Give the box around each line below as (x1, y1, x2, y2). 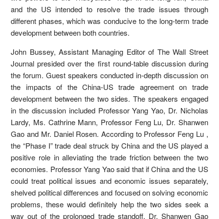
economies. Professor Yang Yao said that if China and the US (11, 164, 208, 175)
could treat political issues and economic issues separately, (11, 175, 208, 186)
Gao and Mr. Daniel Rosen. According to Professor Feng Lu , (11, 129, 208, 139)
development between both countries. (11, 27, 130, 38)
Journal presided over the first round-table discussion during (11, 58, 208, 69)
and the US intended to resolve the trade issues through (11, 4, 208, 15)
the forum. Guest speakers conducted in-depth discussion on (11, 70, 208, 81)
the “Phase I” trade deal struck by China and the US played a (11, 140, 208, 151)
